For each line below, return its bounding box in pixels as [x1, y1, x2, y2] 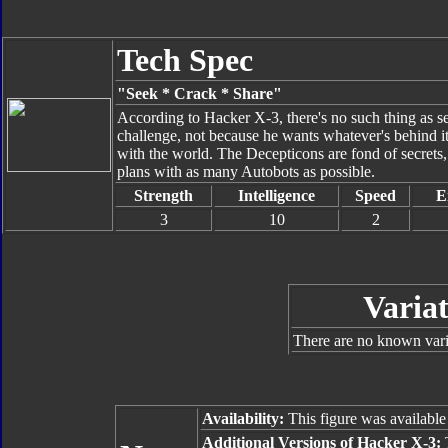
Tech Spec [117, 42, 253, 78]
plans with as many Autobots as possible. [117, 163, 375, 180]
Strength [134, 187, 193, 204]
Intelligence [238, 187, 315, 204]
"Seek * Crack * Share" [117, 85, 282, 102]
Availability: [201, 410, 284, 427]
